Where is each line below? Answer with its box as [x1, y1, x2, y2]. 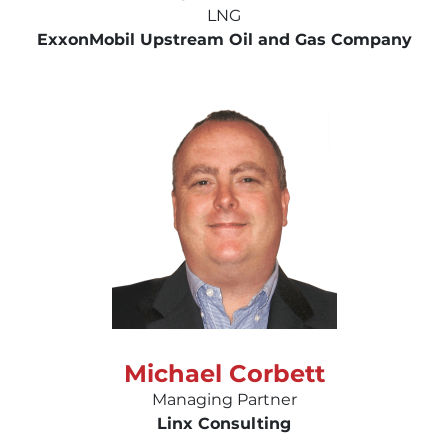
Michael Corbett [123, 358, 325, 388]
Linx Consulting [157, 413, 291, 433]
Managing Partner [151, 389, 297, 409]
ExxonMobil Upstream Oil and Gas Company [36, 29, 412, 49]
